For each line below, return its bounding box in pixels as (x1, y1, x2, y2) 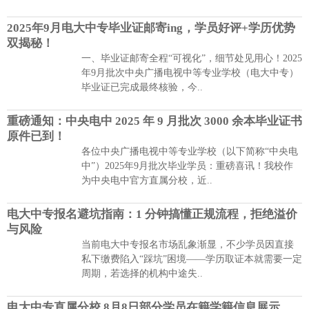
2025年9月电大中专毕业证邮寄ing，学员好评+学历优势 (7, 21, 295, 34)
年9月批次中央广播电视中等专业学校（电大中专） (81, 67, 299, 78)
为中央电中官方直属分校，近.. (81, 175, 212, 186)
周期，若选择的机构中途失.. (81, 268, 203, 279)
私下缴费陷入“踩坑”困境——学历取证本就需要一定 (81, 253, 302, 264)
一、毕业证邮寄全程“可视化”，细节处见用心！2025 (81, 52, 302, 63)
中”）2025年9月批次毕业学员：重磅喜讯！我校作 (81, 160, 293, 171)
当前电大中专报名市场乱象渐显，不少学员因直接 (81, 239, 294, 250)
